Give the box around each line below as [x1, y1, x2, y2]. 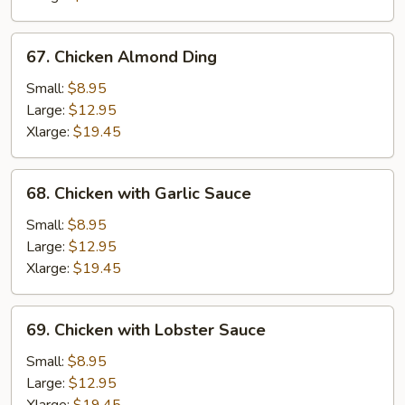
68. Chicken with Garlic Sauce [26, 183, 251, 204]
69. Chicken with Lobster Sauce [26, 319, 266, 341]
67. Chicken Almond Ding [26, 46, 217, 68]
